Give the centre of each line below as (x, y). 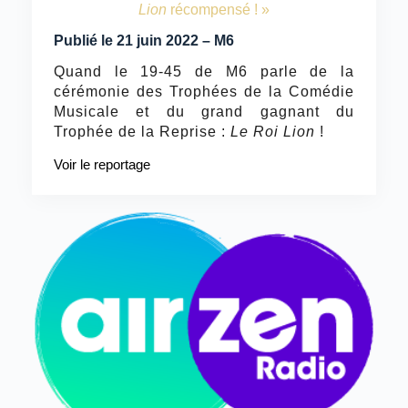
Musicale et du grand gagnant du (204, 112)
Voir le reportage (102, 165)
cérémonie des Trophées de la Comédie (204, 92)
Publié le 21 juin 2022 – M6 (143, 40)
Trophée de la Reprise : (142, 132)
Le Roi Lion (272, 132)
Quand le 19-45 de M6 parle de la (204, 72)
